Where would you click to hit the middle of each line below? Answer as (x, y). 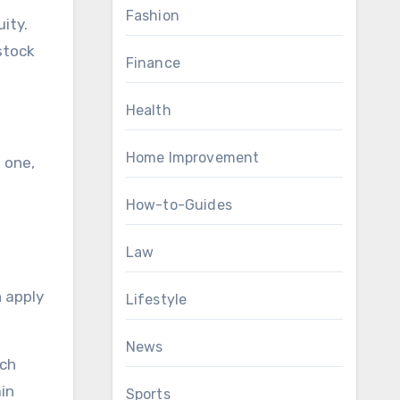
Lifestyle (156, 300)
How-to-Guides (179, 205)
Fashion (152, 16)
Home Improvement (192, 158)
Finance (153, 63)
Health (148, 110)
